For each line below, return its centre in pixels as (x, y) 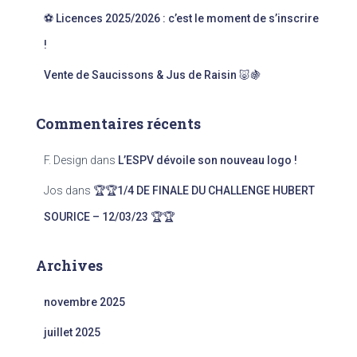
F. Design (66, 161)
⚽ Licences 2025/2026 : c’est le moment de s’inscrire (181, 19)
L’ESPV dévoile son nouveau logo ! (208, 161)
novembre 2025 (84, 302)
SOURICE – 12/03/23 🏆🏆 (109, 217)
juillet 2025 (72, 333)
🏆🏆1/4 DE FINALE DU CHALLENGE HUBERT (204, 191)
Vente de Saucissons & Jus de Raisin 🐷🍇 (153, 75)
